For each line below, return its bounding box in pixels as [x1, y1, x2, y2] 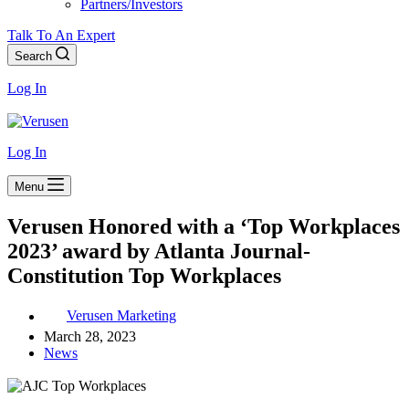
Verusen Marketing [67, 308, 176, 324]
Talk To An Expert [7, 27, 115, 44]
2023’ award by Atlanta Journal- [7, 238, 310, 263]
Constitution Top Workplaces [7, 263, 281, 288]
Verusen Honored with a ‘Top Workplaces [7, 214, 400, 238]
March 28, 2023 [44, 329, 136, 345]
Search [15, 49, 52, 64]
